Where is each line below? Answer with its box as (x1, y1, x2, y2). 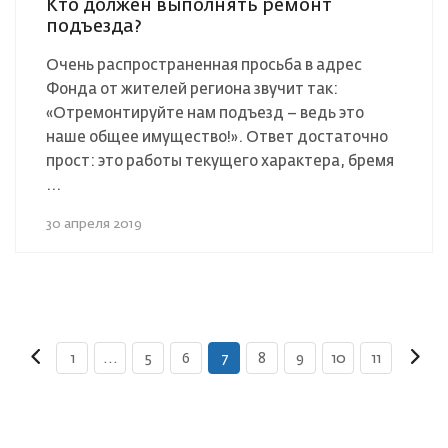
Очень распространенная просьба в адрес (46, 57, 362, 73)
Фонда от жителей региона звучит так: (46, 81, 338, 97)
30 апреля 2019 (46, 217, 142, 231)
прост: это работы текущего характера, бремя (46, 153, 394, 169)
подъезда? (46, 17, 142, 36)
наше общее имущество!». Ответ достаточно (46, 129, 388, 145)
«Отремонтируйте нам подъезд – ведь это (46, 105, 364, 121)
